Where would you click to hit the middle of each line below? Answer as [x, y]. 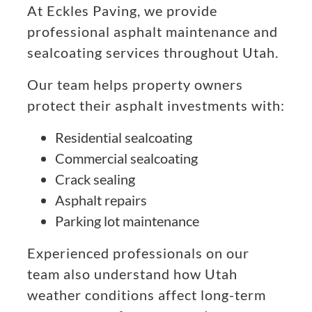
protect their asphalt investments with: [156, 106]
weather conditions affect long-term [147, 295]
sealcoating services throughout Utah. [153, 53]
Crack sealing [95, 179]
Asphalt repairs [101, 200]
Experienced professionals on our [138, 253]
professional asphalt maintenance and [153, 32]
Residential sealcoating [124, 138]
